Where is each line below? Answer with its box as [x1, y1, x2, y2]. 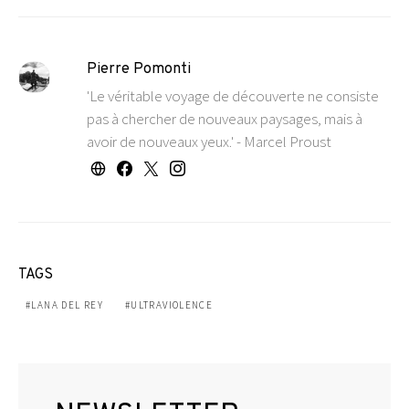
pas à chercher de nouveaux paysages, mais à [86, 109, 362, 129]
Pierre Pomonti [86, 60, 191, 79]
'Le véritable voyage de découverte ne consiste [86, 86, 379, 106]
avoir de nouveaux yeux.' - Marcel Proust [86, 131, 331, 152]
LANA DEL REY [31, 299, 103, 311]
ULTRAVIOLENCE [131, 299, 214, 311]
